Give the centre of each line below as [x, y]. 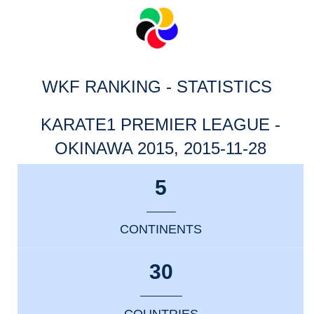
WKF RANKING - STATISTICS [157, 87]
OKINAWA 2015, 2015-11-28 [161, 148]
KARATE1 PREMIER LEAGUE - [161, 124]
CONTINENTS [161, 230]
